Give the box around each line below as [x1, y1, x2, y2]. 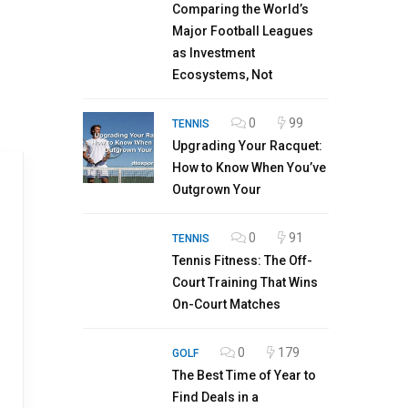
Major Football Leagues [172, 24, 313, 38]
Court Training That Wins [172, 275, 318, 290]
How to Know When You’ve [172, 160, 326, 175]
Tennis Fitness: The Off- [172, 253, 312, 268]
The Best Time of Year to [172, 368, 316, 382]
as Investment [172, 46, 255, 60]
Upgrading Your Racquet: [172, 138, 322, 153]
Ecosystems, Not [172, 67, 272, 82]
